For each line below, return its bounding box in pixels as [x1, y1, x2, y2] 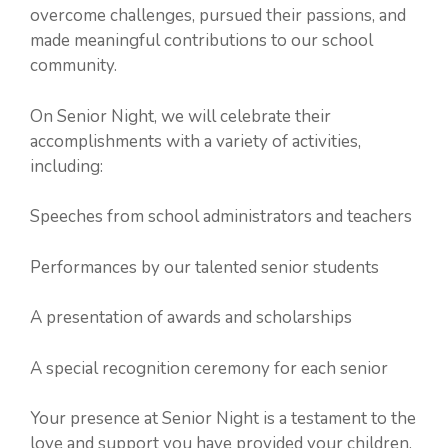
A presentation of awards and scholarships [30, 306, 352, 329]
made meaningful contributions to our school [30, 29, 373, 52]
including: [30, 154, 103, 178]
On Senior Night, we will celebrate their [30, 104, 331, 128]
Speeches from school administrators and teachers [30, 205, 412, 228]
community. [30, 54, 117, 77]
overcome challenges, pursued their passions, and [30, 4, 406, 27]
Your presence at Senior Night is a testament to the [30, 407, 416, 430]
